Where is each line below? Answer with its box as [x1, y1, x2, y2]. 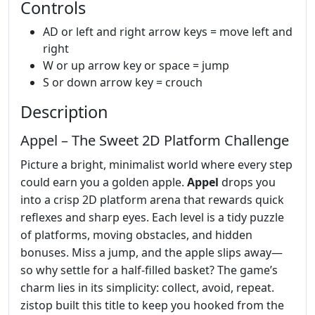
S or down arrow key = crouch [43, 74, 202, 90]
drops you [219, 174, 276, 190]
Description [20, 100, 108, 123]
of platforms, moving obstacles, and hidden [20, 226, 252, 243]
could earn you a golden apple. [20, 174, 187, 190]
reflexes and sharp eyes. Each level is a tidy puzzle [20, 209, 284, 225]
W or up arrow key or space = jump [43, 57, 229, 73]
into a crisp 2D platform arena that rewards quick [20, 191, 284, 207]
